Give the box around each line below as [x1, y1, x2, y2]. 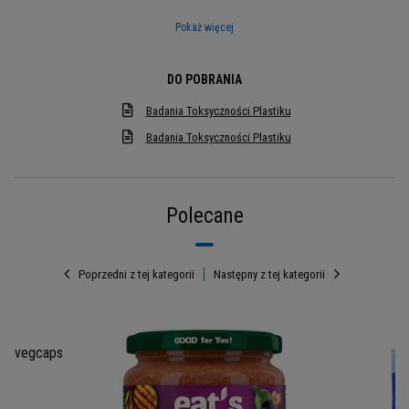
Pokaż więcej [175, 20, 234, 34]
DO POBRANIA [167, 71, 242, 87]
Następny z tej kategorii [214, 267, 325, 281]
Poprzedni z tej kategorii [79, 267, 194, 281]
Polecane [165, 203, 244, 228]
